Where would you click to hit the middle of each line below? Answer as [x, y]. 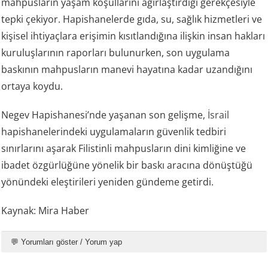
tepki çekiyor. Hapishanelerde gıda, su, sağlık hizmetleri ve [132, 19]
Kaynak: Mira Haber [45, 211]
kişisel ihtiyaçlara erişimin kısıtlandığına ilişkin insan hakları [133, 36]
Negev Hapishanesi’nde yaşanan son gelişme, [105, 115]
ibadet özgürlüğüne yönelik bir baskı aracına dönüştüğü [127, 165]
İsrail [219, 115]
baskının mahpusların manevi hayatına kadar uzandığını [127, 70]
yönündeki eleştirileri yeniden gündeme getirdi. [108, 182]
